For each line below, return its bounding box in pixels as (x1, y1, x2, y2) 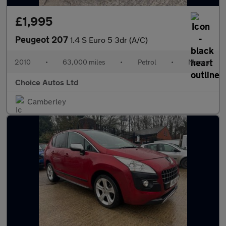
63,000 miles (63, 58, 106, 66)
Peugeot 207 (15, 34, 70, 45)
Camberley (27, 96, 66, 106)
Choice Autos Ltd (15, 77, 79, 87)
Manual (188, 58, 211, 66)
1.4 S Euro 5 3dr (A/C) (70, 35, 148, 44)
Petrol (137, 58, 156, 66)
